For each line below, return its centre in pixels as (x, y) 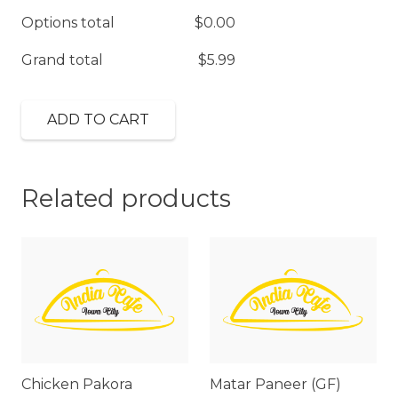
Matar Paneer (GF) (275, 385)
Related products (126, 199)
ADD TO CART (98, 120)
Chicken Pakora (77, 385)
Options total (68, 22)
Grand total (62, 60)
